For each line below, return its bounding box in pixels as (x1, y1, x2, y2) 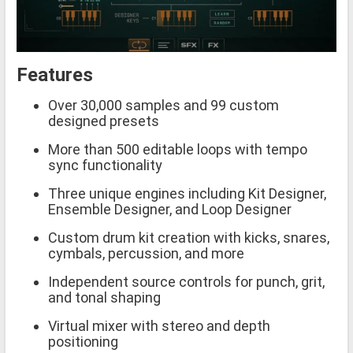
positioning (48, 333, 118, 351)
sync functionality (48, 157, 162, 174)
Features (17, 64, 93, 87)
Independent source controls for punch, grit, (48, 273, 325, 291)
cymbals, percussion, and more (48, 245, 244, 262)
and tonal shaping (48, 289, 161, 307)
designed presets (48, 113, 159, 130)
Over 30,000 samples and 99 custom (48, 97, 279, 114)
